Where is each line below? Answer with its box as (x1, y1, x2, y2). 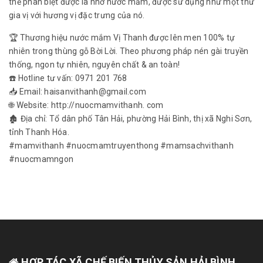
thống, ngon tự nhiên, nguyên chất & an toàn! (9, 59, 180, 69)
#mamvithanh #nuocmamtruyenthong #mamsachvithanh (9, 140, 234, 150)
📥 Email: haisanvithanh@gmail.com (9, 86, 146, 96)
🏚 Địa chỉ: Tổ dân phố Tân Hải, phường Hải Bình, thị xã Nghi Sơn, (9, 113, 252, 123)
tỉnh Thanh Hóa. (9, 127, 69, 137)
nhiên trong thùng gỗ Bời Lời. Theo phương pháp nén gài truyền (9, 46, 249, 56)
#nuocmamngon (9, 154, 73, 164)
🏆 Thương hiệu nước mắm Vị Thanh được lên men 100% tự (9, 32, 235, 42)
